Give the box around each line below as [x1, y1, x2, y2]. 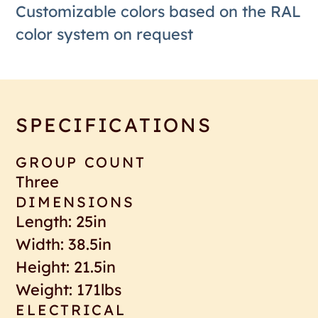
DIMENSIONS [16, 192, 135, 211]
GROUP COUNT [16, 152, 146, 171]
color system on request [16, 23, 194, 43]
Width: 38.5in [16, 234, 112, 253]
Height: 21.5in [16, 256, 116, 276]
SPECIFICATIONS [16, 112, 212, 137]
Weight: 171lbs [16, 279, 122, 299]
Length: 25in [16, 211, 107, 231]
